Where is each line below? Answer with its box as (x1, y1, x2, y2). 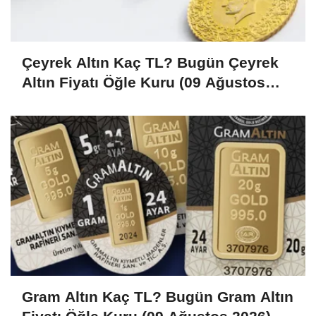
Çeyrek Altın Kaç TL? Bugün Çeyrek (22, 54, 279, 71)
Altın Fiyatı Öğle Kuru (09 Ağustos (22, 73, 265, 90)
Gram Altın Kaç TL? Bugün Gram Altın (22, 288, 293, 305)
